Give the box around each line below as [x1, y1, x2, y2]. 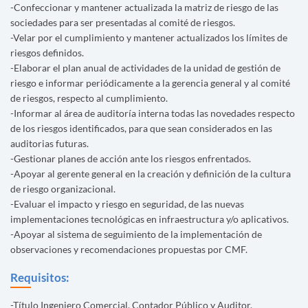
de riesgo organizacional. [10, 183, 115, 195]
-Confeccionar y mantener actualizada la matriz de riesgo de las [10, 1, 278, 14]
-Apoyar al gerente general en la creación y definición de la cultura [10, 168, 291, 180]
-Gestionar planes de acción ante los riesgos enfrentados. [10, 153, 251, 165]
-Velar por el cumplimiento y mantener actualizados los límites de [10, 32, 287, 44]
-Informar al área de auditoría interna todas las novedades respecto [10, 107, 295, 120]
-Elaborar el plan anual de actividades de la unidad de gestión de [10, 62, 280, 74]
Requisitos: [10, 270, 69, 285]
